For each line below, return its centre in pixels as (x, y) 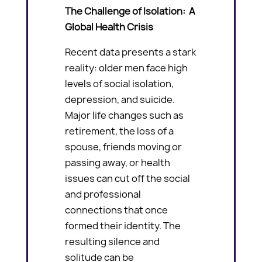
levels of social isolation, (120, 83)
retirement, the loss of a (120, 131)
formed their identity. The (123, 225)
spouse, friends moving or (124, 146)
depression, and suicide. (120, 99)
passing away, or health (118, 162)
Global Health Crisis (109, 27)
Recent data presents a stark (131, 52)
